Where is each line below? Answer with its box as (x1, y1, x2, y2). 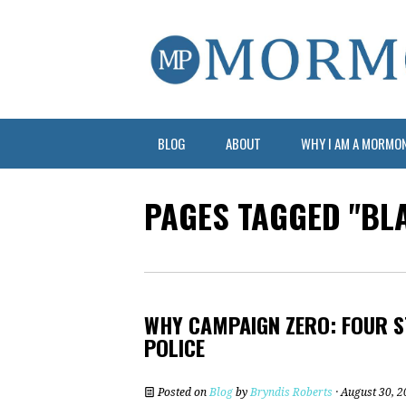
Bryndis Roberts (250, 385, 333, 399)
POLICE (144, 330, 205, 363)
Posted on (155, 385, 209, 399)
